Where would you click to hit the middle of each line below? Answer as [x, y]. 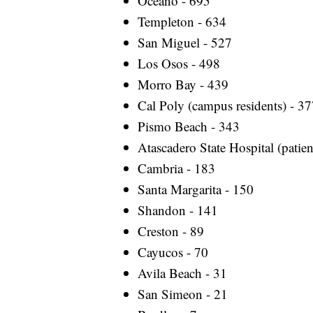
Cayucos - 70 [173, 252]
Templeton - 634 [182, 22]
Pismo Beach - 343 [189, 126]
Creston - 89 [171, 231]
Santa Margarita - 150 [196, 189]
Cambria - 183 [176, 168]
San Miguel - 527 [185, 43]
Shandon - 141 [178, 210]
